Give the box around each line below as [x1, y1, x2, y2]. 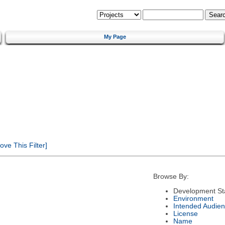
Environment [173, 194, 213, 202]
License [173, 209, 198, 217]
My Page [104, 33, 126, 40]
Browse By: [153, 173, 189, 181]
